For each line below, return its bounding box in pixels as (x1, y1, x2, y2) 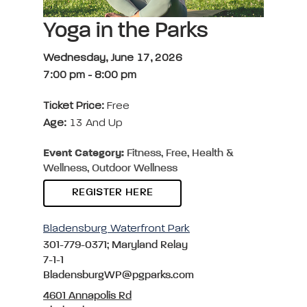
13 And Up (66, 117, 123, 129)
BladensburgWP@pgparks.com (43, 269, 194, 281)
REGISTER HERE (72, 186, 153, 198)
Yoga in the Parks (43, 19, 208, 42)
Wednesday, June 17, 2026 (43, 52, 182, 64)
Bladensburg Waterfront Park (43, 223, 190, 234)
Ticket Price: (43, 100, 107, 112)
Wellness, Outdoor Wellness (43, 162, 177, 174)
